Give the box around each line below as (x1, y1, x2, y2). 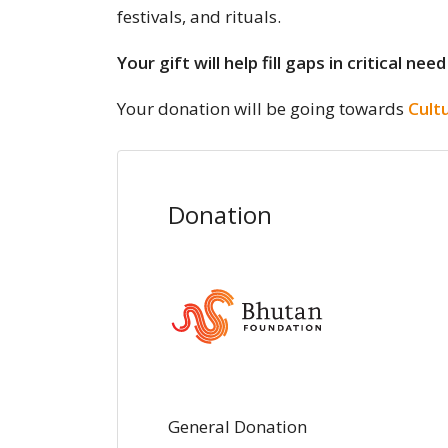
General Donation (168, 415, 307, 438)
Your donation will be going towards (117, 97, 408, 120)
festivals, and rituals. (117, 5, 281, 28)
